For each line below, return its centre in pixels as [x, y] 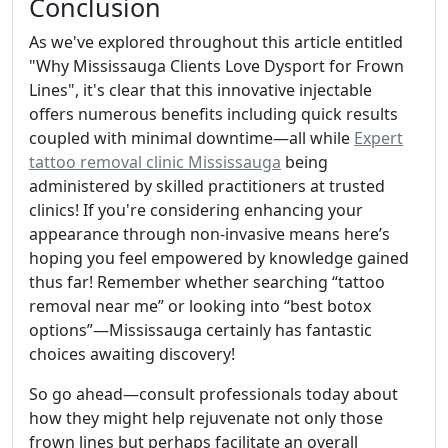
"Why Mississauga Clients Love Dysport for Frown [216, 66]
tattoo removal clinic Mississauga [155, 162]
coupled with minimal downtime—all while [191, 138]
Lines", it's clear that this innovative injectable [200, 90]
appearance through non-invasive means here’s [209, 234]
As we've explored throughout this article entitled [216, 42]
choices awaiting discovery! [132, 354]
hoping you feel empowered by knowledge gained [219, 258]
